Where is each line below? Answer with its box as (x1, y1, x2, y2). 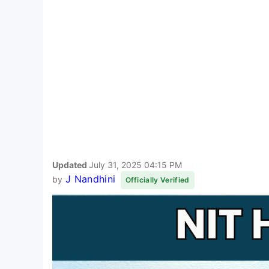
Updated (52, 159, 89, 170)
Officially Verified (125, 175, 190, 184)
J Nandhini (65, 172, 116, 185)
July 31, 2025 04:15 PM (89, 159, 182, 170)
